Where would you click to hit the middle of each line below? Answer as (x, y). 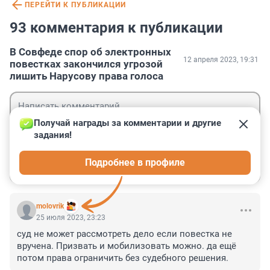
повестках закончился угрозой (86, 64)
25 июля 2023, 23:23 (71, 218)
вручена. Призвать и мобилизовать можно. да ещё (127, 246)
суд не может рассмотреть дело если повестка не (124, 234)
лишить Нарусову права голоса (86, 76)
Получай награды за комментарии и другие (129, 123)
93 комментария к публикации (116, 28)
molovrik (50, 206)
